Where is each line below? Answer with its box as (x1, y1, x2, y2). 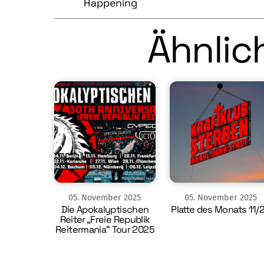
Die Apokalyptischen (61, 203, 149, 216)
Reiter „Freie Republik (60, 213, 150, 226)
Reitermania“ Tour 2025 (55, 223, 154, 236)
